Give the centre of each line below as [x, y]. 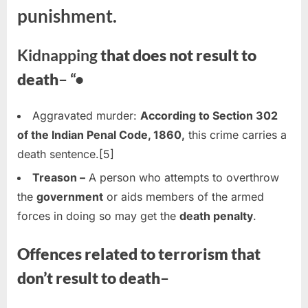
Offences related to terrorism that [139, 253]
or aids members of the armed [184, 196]
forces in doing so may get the [98, 216]
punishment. [67, 16]
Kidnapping [57, 55]
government [70, 196]
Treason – [59, 177]
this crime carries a [236, 134]
